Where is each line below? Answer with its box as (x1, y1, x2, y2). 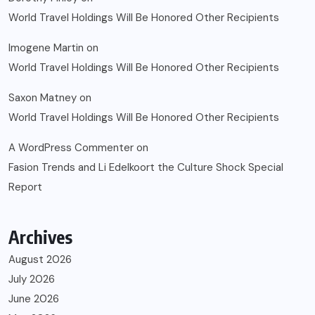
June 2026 (8, 292, 59, 307)
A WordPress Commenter (8, 141, 134, 155)
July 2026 (8, 272, 55, 287)
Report (8, 180, 42, 195)
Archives (8, 226, 72, 249)
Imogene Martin (8, 41, 84, 56)
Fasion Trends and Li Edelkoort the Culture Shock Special (8, 160, 283, 175)
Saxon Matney (8, 91, 77, 105)
